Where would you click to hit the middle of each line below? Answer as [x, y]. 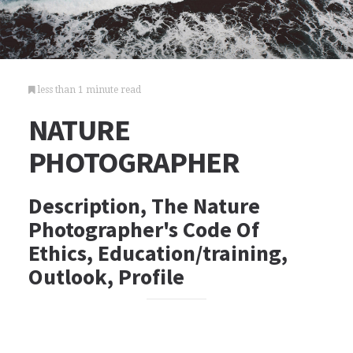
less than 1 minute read [88, 90]
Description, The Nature [144, 206]
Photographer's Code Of [143, 229]
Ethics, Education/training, [158, 253]
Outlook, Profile [106, 277]
